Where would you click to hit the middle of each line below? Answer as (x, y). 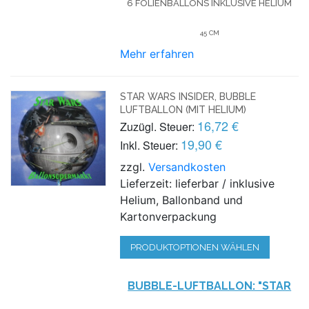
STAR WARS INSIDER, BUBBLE (188, 96)
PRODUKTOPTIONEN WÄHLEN (195, 247)
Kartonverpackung (169, 216)
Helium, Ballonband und (182, 200)
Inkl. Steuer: (149, 145)
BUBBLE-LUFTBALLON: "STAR (210, 286)
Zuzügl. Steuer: (158, 126)
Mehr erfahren (157, 53)
